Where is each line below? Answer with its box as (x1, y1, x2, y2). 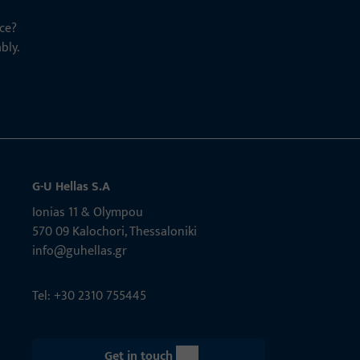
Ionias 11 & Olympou (31, 202, 143, 223)
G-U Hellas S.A (31, 176, 110, 198)
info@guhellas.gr (31, 240, 127, 262)
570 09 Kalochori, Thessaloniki (31, 221, 197, 243)
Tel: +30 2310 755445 (31, 285, 146, 307)
